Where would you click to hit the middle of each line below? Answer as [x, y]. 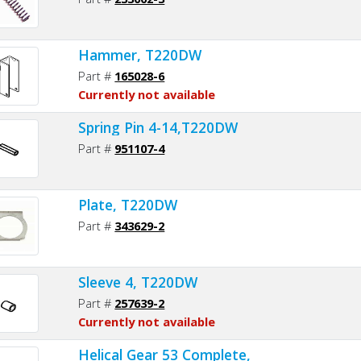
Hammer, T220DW [140, 54]
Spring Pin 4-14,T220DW [158, 127]
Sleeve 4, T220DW [138, 282]
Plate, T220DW [128, 204]
